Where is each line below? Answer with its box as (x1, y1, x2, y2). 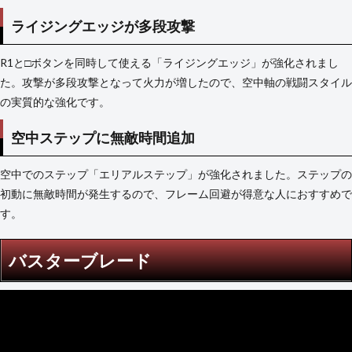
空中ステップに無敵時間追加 (11, 129, 195, 146)
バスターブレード (9, 250, 152, 271)
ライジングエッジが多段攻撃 (11, 17, 195, 35)
